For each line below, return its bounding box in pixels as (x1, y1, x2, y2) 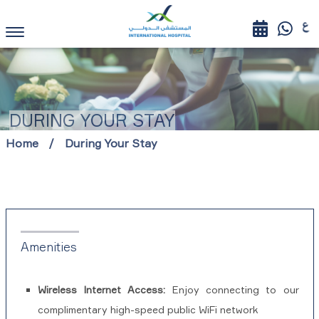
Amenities (20, 239, 77, 255)
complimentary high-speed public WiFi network (37, 303, 258, 316)
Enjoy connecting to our (165, 283, 299, 296)
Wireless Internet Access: (37, 283, 166, 296)
